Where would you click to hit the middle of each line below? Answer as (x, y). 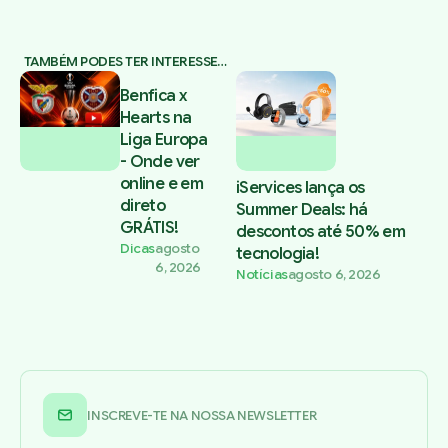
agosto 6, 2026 (334, 275)
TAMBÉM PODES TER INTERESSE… (125, 62)
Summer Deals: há (302, 210)
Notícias (262, 275)
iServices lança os (300, 188)
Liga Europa (163, 139)
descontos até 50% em (321, 232)
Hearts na (156, 117)
